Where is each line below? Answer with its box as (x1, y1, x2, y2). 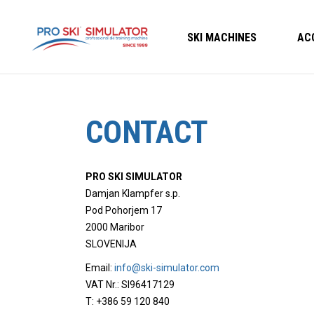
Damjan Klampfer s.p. (86, 188, 180, 199)
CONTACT (86, 114, 208, 151)
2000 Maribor (86, 221, 144, 233)
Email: (86, 262, 114, 273)
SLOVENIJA (86, 238, 137, 250)
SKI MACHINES (187, 30, 257, 43)
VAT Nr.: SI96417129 (86, 279, 175, 290)
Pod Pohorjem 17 (86, 205, 162, 216)
